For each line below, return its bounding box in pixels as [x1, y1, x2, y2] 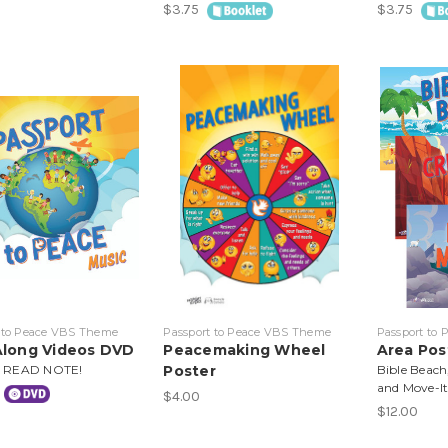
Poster [163, 361, 216, 380]
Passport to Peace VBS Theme [163, 324, 332, 339]
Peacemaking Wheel [163, 340, 326, 359]
